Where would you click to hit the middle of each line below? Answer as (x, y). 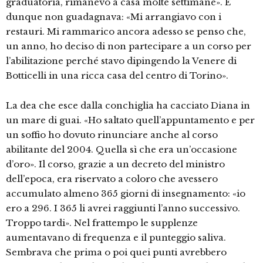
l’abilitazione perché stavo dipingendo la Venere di (121, 61)
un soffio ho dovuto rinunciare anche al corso (112, 135)
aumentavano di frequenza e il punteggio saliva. (116, 238)
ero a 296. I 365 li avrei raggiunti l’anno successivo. (123, 208)
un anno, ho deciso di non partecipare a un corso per (129, 46)
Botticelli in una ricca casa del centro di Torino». (117, 76)
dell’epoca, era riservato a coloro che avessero (112, 179)
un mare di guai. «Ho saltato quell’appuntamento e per (130, 120)
